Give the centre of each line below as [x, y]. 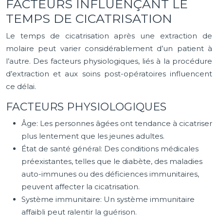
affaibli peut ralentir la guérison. [79, 212]
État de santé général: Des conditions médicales [110, 149]
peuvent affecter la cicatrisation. [81, 187]
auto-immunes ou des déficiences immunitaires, [110, 174]
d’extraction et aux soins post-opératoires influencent [109, 74]
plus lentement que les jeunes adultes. [93, 136]
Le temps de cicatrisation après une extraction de [109, 36]
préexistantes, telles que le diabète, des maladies [112, 161]
